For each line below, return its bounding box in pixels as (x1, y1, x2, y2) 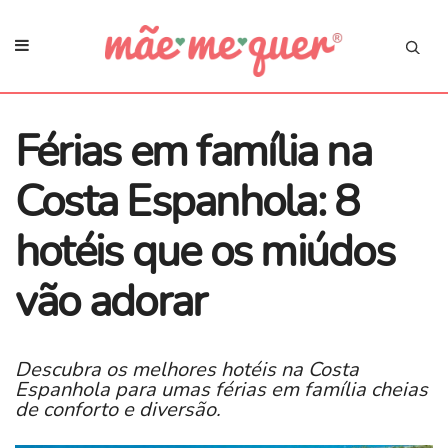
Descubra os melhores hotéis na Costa (15, 355, 359, 383)
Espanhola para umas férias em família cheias (15, 375, 428, 403)
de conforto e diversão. (15, 395, 221, 423)
